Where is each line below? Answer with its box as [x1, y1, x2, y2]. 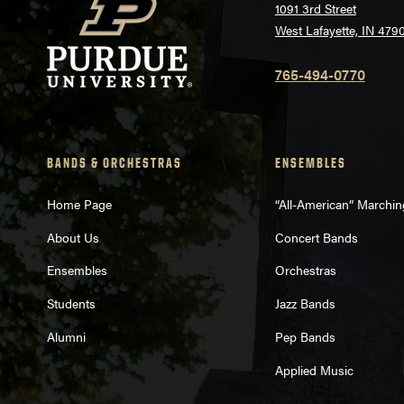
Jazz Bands [274, 294, 335, 313]
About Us [47, 227, 99, 246]
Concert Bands [274, 227, 358, 246]
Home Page [47, 194, 112, 213]
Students [47, 294, 96, 313]
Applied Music [274, 360, 353, 379]
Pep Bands [274, 326, 335, 345]
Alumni [47, 326, 86, 345]
